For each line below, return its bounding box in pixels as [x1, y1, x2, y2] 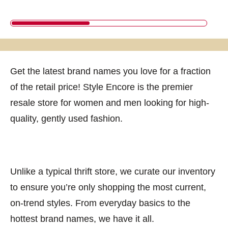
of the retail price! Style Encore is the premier [10, 81, 193, 92]
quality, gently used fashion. [10, 113, 123, 124]
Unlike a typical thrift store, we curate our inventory [10, 166, 215, 177]
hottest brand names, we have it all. [10, 213, 154, 224]
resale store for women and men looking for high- [10, 97, 209, 108]
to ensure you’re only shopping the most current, [10, 182, 206, 192]
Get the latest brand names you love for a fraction [10, 66, 211, 76]
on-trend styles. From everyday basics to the [10, 197, 190, 208]
